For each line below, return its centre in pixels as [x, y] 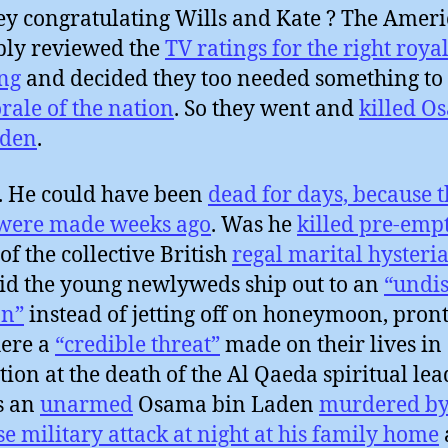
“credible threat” [137, 345]
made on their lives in [331, 345]
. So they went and [266, 109]
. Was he [254, 225]
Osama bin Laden [226, 405]
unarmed [86, 405]
